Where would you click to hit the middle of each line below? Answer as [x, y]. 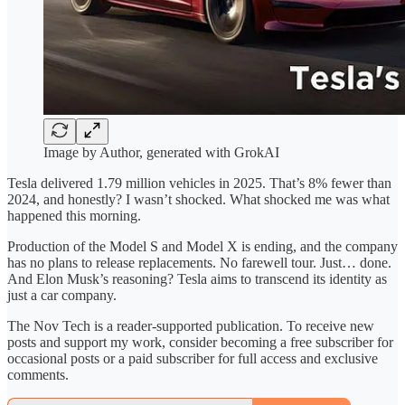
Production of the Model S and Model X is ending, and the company [202, 246]
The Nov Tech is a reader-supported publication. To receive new [191, 325]
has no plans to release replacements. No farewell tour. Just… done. [199, 262]
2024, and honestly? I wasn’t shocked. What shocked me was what [198, 199]
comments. [38, 374]
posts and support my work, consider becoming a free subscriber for [200, 342]
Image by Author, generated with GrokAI [161, 152]
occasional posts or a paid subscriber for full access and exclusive [193, 358]
